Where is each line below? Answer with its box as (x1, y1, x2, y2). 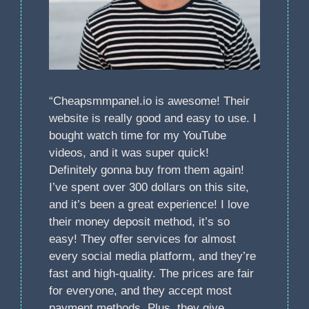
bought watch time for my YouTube (49, 128, 226, 142)
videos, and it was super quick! (49, 146, 209, 159)
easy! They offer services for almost (49, 232, 236, 246)
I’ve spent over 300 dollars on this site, (49, 180, 249, 194)
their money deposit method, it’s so (49, 215, 230, 228)
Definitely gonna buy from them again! (49, 163, 244, 177)
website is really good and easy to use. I (49, 111, 257, 125)
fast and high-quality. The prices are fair (49, 266, 254, 280)
